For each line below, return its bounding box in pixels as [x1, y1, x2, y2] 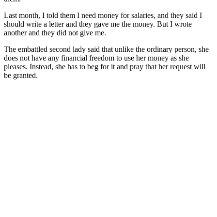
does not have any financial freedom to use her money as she [4, 53, 189, 62]
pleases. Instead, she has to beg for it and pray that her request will [4, 62, 205, 71]
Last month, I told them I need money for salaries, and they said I [4, 11, 202, 19]
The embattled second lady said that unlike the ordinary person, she [4, 45, 209, 53]
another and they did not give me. [4, 28, 106, 37]
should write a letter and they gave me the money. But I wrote [4, 19, 192, 28]
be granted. [4, 71, 38, 79]
